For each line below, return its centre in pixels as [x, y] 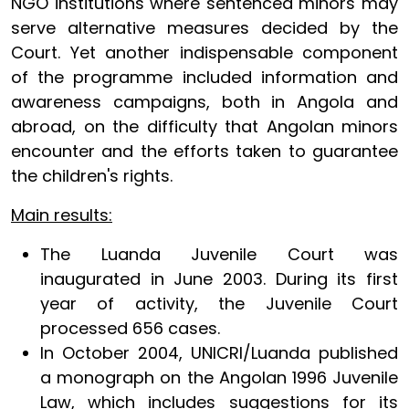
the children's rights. [92, 175]
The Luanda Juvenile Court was [219, 254]
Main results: [62, 215]
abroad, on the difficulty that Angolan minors [204, 126]
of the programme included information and [204, 77]
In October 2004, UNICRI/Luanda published [219, 352]
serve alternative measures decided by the [204, 27]
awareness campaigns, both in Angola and [204, 101]
